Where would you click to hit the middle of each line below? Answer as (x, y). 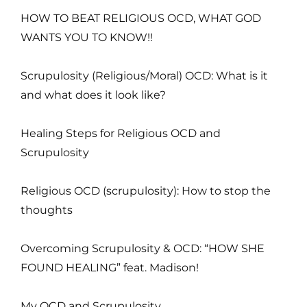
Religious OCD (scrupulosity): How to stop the (146, 191)
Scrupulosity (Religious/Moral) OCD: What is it (144, 75)
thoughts (47, 210)
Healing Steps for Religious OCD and (121, 133)
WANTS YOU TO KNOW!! (87, 37)
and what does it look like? (93, 95)
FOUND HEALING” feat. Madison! (110, 267)
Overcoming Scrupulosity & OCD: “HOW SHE (143, 248)
